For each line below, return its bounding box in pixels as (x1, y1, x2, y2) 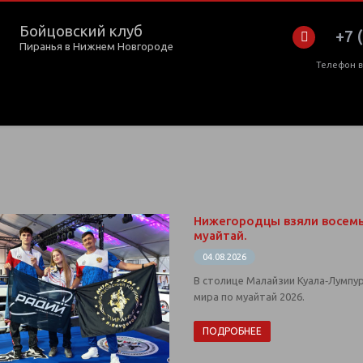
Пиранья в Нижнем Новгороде (19, 41, 173, 53)
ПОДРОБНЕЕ (203, 326, 262, 337)
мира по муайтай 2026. (194, 291, 305, 303)
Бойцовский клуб (19, 23, 143, 40)
